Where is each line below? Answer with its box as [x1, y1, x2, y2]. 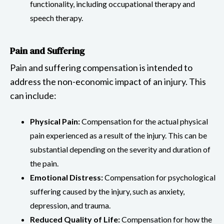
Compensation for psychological [103, 172, 215, 182]
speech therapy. [30, 12, 83, 22]
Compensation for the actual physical [80, 116, 208, 126]
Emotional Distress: [30, 172, 103, 182]
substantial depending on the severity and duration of [30, 144, 210, 154]
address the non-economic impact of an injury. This [10, 75, 206, 87]
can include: [10, 89, 56, 101]
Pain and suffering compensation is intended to [10, 61, 192, 73]
